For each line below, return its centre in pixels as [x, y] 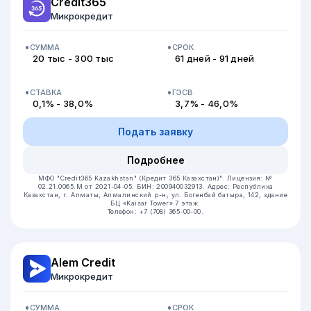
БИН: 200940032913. [172, 186]
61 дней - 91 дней [215, 58]
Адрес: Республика [240, 186]
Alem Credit [83, 262]
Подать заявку [155, 132]
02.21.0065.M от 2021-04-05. [87, 186]
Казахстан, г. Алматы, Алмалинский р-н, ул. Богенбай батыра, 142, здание [155, 195]
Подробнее [155, 160]
